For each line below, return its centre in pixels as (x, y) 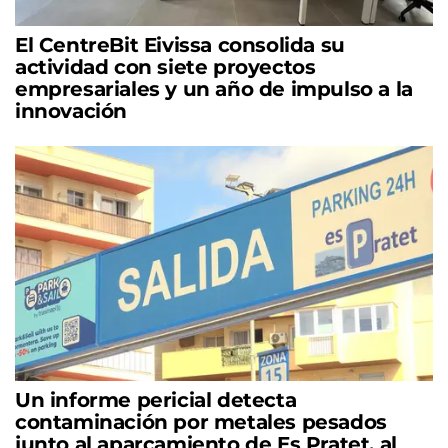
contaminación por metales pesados (201, 421)
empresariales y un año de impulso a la (214, 88)
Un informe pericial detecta (156, 399)
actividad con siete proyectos (165, 66)
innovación (71, 110)
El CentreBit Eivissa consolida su (180, 44)
